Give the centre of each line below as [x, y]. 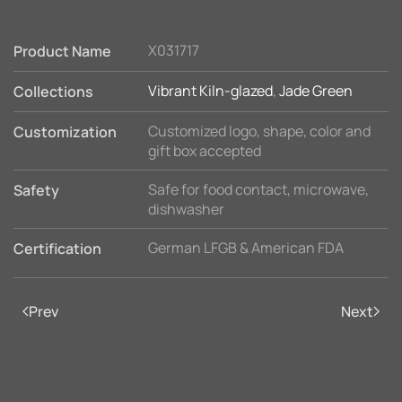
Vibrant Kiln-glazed [210, 91]
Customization [65, 132]
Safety [36, 190]
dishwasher [186, 209]
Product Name [62, 51]
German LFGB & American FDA [246, 248]
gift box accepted [205, 151]
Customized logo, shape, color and [259, 131]
